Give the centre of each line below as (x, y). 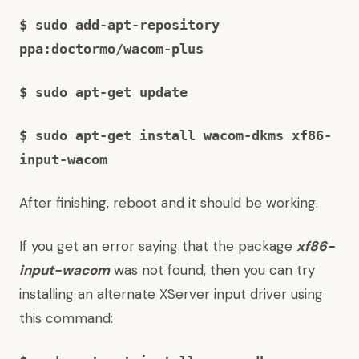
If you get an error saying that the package (158, 246)
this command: (66, 318)
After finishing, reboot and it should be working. (169, 203)
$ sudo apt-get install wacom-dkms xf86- (175, 135)
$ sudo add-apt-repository (119, 25)
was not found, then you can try (212, 270)
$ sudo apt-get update (103, 92)
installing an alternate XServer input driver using (171, 294)
